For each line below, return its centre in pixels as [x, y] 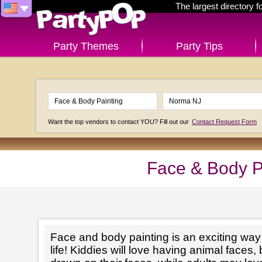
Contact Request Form [224, 122]
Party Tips [199, 46]
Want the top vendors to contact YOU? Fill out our [119, 122]
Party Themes [86, 46]
